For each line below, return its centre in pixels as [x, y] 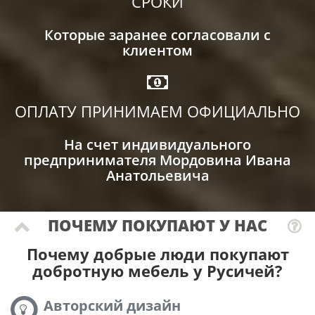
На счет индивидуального [157, 144]
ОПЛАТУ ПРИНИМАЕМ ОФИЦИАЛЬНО [157, 111]
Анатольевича [157, 175]
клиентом [157, 50]
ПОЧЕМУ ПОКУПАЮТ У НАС [157, 225]
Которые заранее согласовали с [157, 34]
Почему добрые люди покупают [157, 253]
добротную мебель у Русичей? [157, 270]
